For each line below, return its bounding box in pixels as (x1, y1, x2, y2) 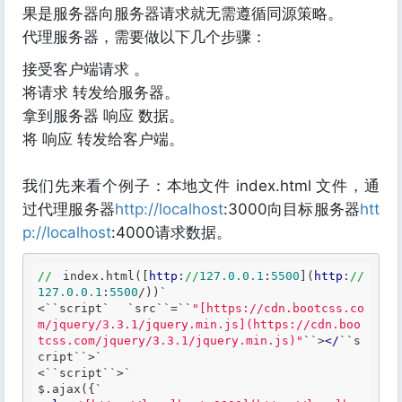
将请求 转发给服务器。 (22, 83, 179, 101)
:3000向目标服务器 (223, 200, 361, 218)
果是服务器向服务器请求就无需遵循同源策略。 (22, 4, 343, 22)
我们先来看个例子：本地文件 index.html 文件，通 (22, 177, 380, 195)
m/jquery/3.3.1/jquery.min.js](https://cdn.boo (38, 318, 361, 331)
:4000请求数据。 (111, 223, 232, 241)
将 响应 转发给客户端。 (22, 130, 184, 148)
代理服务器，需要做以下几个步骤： (22, 28, 267, 46)
